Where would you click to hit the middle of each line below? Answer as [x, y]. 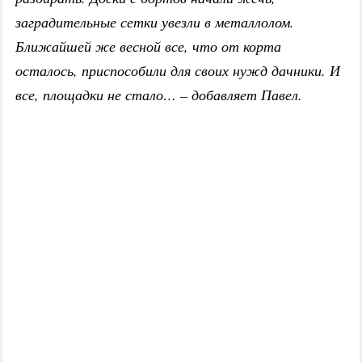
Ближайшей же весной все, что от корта [148, 46]
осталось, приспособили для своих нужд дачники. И [178, 71]
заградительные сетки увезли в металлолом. [155, 22]
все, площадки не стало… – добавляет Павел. [159, 95]
